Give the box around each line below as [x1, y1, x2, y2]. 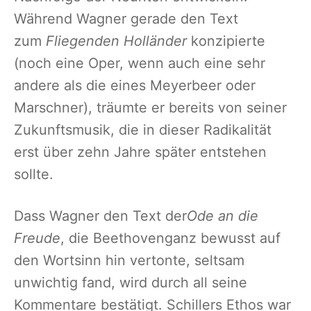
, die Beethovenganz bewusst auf [60, 229, 280, 246]
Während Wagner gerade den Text [14, 10, 238, 27]
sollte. [14, 165, 53, 183]
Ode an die [187, 207, 258, 224]
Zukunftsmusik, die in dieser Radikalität [14, 121, 271, 138]
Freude [14, 229, 60, 246]
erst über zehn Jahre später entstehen [14, 143, 267, 160]
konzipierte [191, 32, 265, 49]
